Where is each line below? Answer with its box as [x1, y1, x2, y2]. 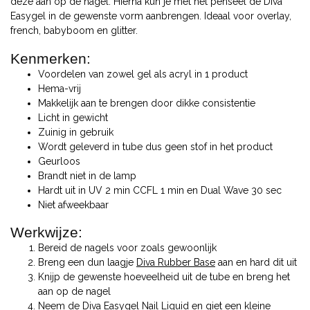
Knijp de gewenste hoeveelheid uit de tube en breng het [38, 271, 290, 283]
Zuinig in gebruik [38, 126, 113, 138]
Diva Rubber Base [136, 257, 215, 268]
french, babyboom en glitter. [10, 24, 149, 36]
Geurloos [38, 155, 80, 167]
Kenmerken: [10, 50, 91, 66]
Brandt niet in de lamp [38, 170, 136, 181]
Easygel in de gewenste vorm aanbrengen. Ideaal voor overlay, [10, 10, 291, 21]
